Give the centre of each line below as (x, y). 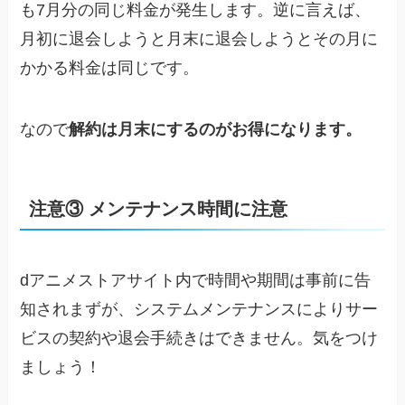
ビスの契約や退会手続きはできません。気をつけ (199, 338)
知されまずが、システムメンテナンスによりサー (199, 309)
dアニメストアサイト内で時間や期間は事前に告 (196, 280)
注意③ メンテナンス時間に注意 (159, 208)
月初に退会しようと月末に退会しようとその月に (199, 38)
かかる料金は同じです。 (110, 67)
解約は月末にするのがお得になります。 (216, 129)
